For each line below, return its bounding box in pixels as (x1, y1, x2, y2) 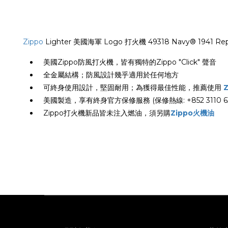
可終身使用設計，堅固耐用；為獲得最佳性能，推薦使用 (43, 83, 223, 92)
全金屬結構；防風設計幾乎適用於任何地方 (43, 70, 179, 79)
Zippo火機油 (170, 108, 214, 118)
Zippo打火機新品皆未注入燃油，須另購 (43, 108, 170, 118)
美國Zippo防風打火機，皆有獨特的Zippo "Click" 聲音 (43, 58, 216, 67)
